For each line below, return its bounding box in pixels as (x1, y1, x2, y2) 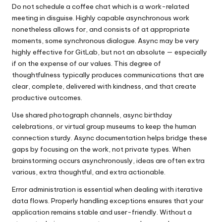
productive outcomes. (12, 93, 82, 102)
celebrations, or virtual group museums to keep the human (12, 122, 196, 131)
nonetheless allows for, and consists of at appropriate (12, 25, 190, 34)
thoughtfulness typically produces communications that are (12, 70, 204, 79)
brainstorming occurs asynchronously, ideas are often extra (12, 156, 205, 165)
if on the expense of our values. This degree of (12, 59, 161, 68)
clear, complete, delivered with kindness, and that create (12, 82, 196, 91)
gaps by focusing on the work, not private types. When (12, 145, 191, 154)
